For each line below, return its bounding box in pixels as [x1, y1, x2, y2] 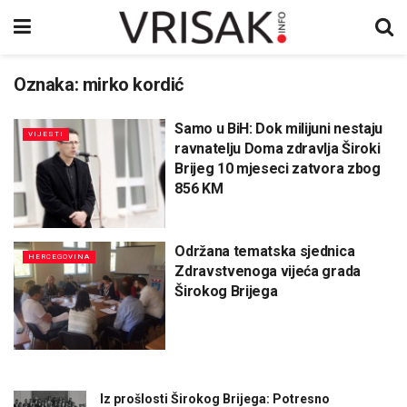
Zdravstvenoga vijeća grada [174, 262, 361, 280]
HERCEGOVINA [28, 252, 90, 261]
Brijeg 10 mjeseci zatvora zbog [174, 160, 381, 177]
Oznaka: [14, 74, 83, 95]
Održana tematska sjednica [174, 242, 355, 260]
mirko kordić [82, 74, 184, 95]
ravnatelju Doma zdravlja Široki [174, 140, 381, 157]
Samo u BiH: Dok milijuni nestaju [174, 120, 382, 137]
